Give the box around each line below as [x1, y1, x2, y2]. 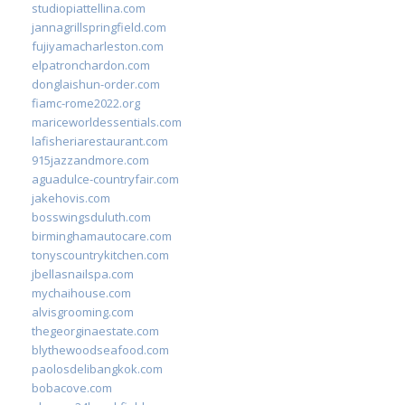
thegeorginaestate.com [32, 322, 159, 339]
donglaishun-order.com [32, 75, 160, 92]
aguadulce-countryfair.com [32, 170, 179, 187]
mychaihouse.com [32, 284, 131, 301]
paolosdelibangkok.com [32, 360, 163, 377]
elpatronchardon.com [32, 56, 150, 73]
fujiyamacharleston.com [32, 37, 164, 54]
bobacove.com [32, 379, 112, 396]
